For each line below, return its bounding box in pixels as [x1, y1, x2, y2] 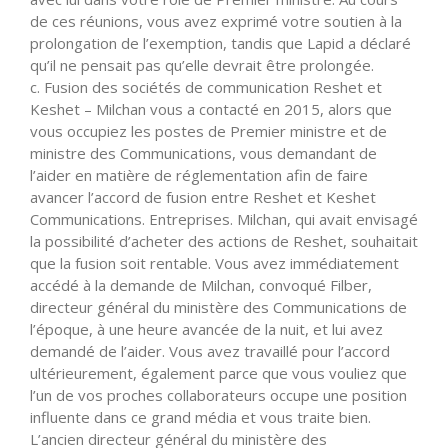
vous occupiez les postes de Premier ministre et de [30, 120, 387, 141]
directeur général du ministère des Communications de [30, 296, 407, 317]
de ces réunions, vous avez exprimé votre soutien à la [30, 10, 402, 31]
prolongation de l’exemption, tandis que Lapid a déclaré [30, 32, 411, 53]
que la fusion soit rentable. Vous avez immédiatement [30, 252, 399, 273]
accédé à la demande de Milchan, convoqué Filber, [30, 274, 372, 295]
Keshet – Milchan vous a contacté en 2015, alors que [30, 98, 392, 119]
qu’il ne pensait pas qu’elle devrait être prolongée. [30, 54, 374, 75]
